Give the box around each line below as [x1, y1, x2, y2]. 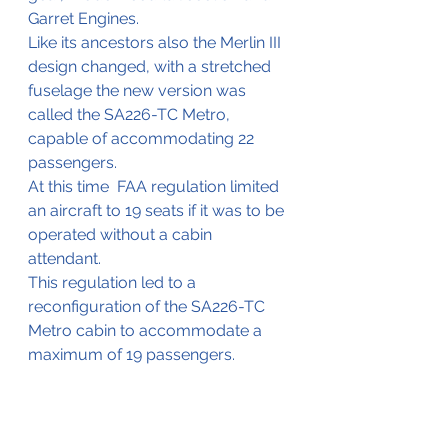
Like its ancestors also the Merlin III [28, 32, 285, 52]
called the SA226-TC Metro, [28, 104, 234, 124]
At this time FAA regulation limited [28, 176, 283, 196]
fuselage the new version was [28, 80, 250, 100]
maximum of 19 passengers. [28, 344, 235, 364]
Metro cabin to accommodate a [28, 320, 266, 340]
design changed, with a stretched [28, 56, 275, 76]
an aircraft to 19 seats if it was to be [28, 200, 288, 220]
